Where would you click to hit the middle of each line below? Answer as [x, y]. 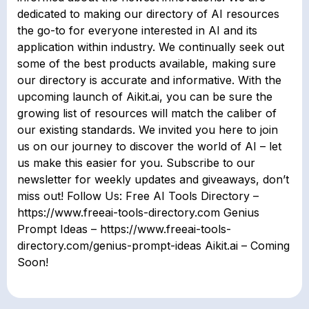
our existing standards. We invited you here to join [148, 130]
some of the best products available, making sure [147, 64]
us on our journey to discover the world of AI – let [149, 147]
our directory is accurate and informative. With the [149, 80]
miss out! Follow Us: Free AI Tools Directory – [138, 196]
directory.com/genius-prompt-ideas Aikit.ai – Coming [153, 246]
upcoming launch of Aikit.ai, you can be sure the [145, 97]
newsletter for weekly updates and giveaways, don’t [153, 180]
